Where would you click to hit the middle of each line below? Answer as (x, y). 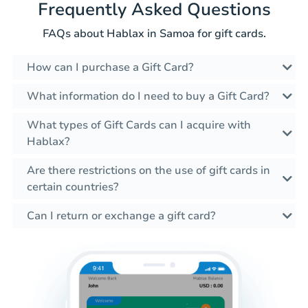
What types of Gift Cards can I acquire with (139, 125)
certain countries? (73, 187)
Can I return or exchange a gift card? (121, 216)
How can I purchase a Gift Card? (110, 68)
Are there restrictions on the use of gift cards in (148, 171)
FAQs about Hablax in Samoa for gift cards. (154, 34)
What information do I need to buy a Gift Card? (148, 97)
